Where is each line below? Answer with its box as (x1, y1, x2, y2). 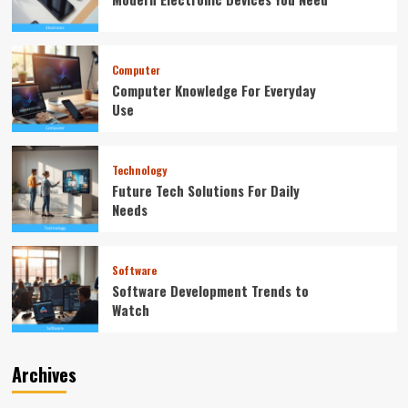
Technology (111, 161, 167, 178)
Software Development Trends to (111, 280, 309, 301)
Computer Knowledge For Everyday (111, 79, 316, 100)
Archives (11, 360, 76, 388)
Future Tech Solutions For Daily (111, 179, 300, 200)
